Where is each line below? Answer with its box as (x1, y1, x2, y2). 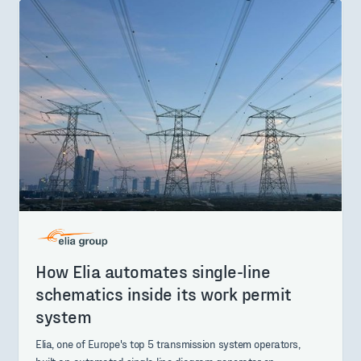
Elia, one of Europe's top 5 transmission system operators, (35, 337, 301, 351)
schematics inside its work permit (35, 283, 292, 305)
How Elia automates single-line (35, 260, 271, 282)
